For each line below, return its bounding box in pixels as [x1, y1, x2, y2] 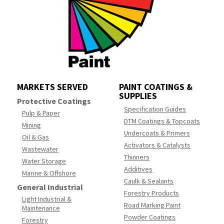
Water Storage [22, 156, 66, 166]
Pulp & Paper [22, 108, 60, 118]
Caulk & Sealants [124, 176, 173, 186]
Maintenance [22, 203, 60, 213]
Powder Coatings [124, 212, 175, 222]
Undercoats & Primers [124, 128, 190, 138]
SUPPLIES [119, 90, 157, 102]
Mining [22, 120, 41, 130]
